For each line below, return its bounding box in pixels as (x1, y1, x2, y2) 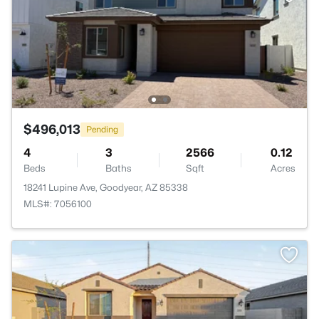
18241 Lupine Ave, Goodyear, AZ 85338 (23, 182, 188, 193)
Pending (86, 123, 118, 135)
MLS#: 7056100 (23, 198, 92, 209)
